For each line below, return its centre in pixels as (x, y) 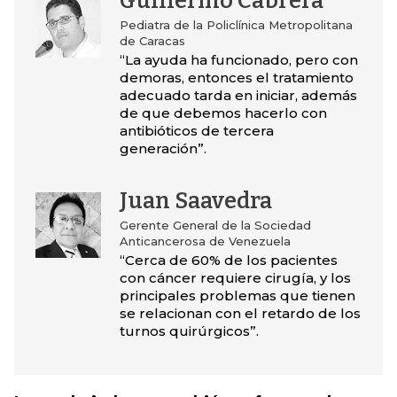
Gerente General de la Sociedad (215, 226)
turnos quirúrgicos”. (189, 331)
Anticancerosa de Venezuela (205, 241)
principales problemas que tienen (237, 296)
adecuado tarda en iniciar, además (238, 96)
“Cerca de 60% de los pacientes (228, 261)
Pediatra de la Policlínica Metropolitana (236, 25)
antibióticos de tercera (196, 131)
